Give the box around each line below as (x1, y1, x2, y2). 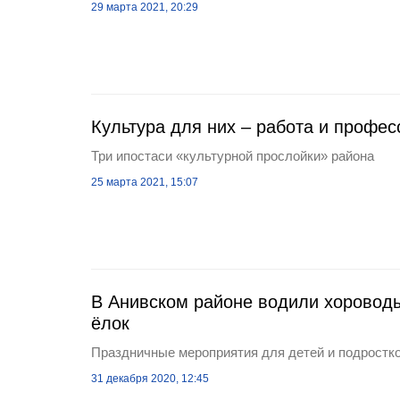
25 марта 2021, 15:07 (91, 176, 198, 188)
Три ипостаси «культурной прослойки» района (91, 148, 374, 163)
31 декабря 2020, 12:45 (91, 372, 209, 385)
